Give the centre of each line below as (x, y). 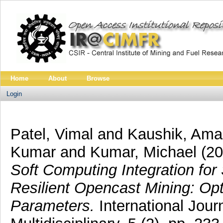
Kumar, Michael (145, 152)
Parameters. (52, 206)
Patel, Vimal (54, 134)
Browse (98, 78)
